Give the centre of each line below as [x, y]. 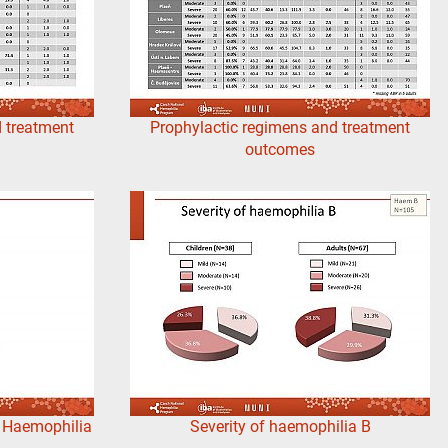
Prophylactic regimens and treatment [280, 128]
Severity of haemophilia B [280, 427]
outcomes [280, 150]
